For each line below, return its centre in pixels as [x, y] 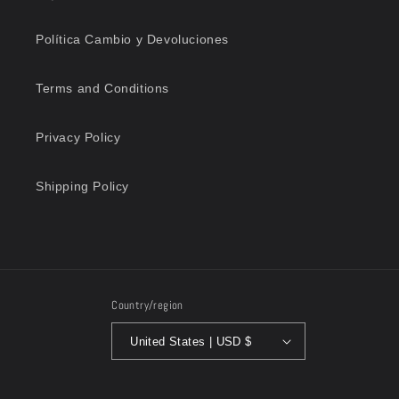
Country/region [147, 305]
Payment [227, 383]
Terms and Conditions [102, 89]
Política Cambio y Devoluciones [132, 40]
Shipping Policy [82, 187]
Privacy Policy [78, 138]
